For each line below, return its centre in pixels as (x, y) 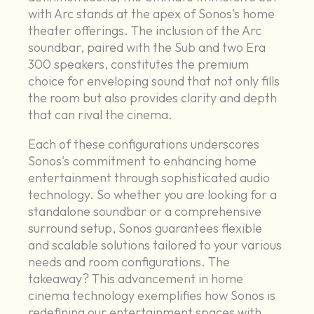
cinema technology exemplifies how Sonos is (152, 296)
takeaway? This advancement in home (136, 279)
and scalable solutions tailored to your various (155, 245)
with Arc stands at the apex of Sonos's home (152, 14)
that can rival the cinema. (101, 115)
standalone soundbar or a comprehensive (145, 212)
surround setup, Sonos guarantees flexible (145, 228)
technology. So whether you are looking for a (153, 195)
